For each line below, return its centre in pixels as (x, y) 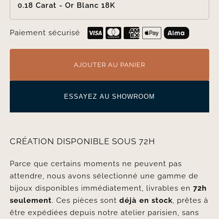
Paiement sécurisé (45, 33)
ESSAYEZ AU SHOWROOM (109, 97)
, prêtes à (190, 200)
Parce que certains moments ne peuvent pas (96, 164)
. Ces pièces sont (85, 200)
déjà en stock (146, 200)
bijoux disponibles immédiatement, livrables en (101, 188)
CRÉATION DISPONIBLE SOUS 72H (82, 141)
